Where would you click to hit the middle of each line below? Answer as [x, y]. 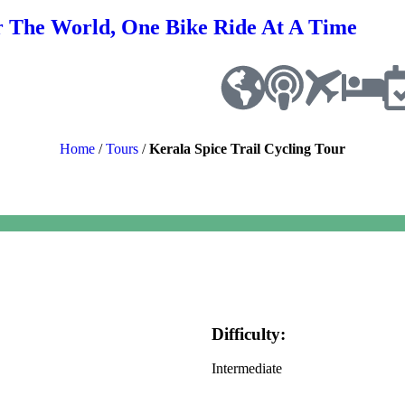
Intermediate [247, 369]
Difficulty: [249, 334]
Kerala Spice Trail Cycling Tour [247, 149]
